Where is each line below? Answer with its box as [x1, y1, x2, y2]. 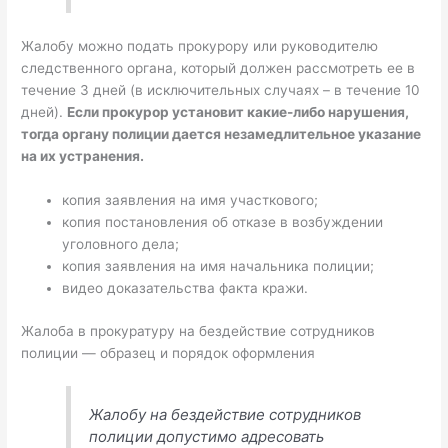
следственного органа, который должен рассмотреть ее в [21, 60, 416, 77]
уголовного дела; [62, 236, 180, 253]
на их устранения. [21, 148, 145, 165]
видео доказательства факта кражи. [62, 280, 309, 297]
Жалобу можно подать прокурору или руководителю [21, 38, 379, 55]
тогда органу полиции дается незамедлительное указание [21, 126, 422, 143]
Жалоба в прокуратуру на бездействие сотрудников [21, 322, 376, 339]
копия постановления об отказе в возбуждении [62, 214, 384, 231]
